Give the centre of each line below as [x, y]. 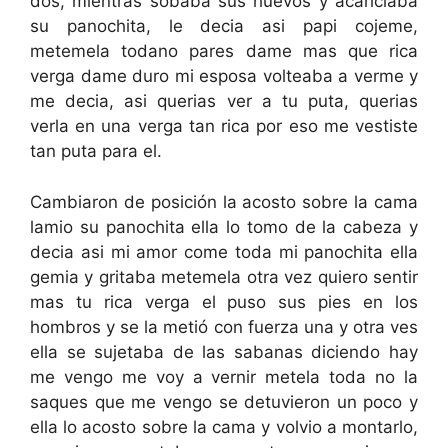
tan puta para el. [96, 151]
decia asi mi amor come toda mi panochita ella [224, 251]
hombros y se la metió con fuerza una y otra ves [224, 326]
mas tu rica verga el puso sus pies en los [224, 301]
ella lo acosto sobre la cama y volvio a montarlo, [224, 426]
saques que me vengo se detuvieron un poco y [224, 401]
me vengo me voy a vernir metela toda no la [224, 376]
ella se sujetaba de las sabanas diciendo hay [224, 351]
